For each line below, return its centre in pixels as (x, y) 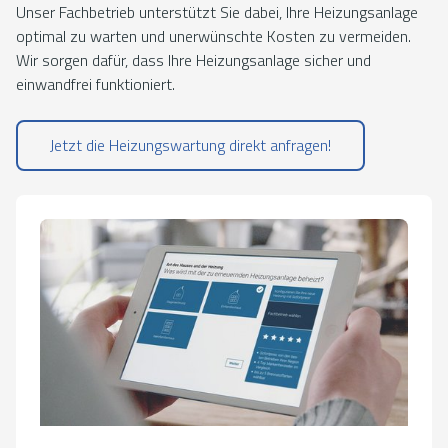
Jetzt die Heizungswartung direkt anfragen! (190, 145)
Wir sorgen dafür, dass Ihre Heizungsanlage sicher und (193, 60)
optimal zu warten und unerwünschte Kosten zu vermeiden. (213, 36)
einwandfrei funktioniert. (95, 84)
